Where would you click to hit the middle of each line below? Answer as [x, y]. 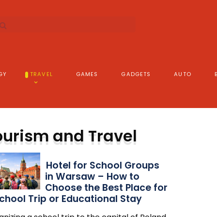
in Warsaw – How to [92, 177]
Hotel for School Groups [102, 165]
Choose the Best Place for [106, 188]
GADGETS [136, 74]
